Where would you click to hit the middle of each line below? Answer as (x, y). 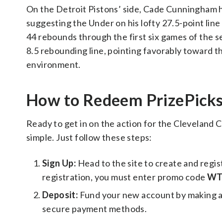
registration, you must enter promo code (125, 177)
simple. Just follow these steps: (89, 137)
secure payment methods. (95, 209)
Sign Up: (59, 163)
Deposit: (60, 195)
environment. (54, 64)
